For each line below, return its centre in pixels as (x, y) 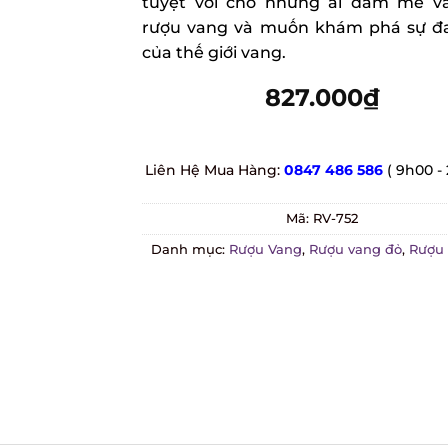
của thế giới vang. (206, 52)
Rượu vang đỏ (348, 249)
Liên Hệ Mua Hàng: (207, 169)
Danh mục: (182, 249)
